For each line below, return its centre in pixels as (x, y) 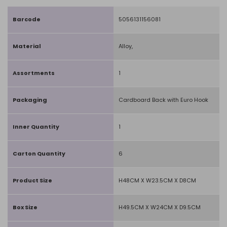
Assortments (34, 73)
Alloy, (126, 46)
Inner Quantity (36, 127)
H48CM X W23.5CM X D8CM (157, 180)
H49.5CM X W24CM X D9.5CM (160, 207)
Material (27, 46)
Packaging (30, 100)
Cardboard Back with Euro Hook (163, 100)
